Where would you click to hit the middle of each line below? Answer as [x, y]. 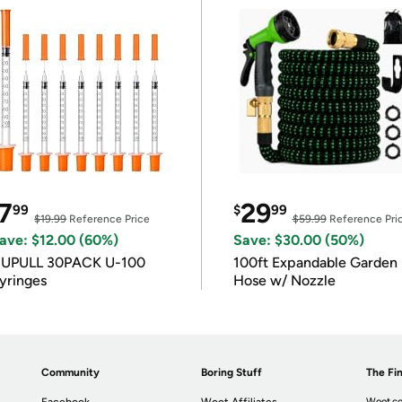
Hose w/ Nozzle [284, 280]
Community [71, 372]
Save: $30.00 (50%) [298, 240]
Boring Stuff [232, 372]
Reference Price [109, 219]
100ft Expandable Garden [315, 262]
